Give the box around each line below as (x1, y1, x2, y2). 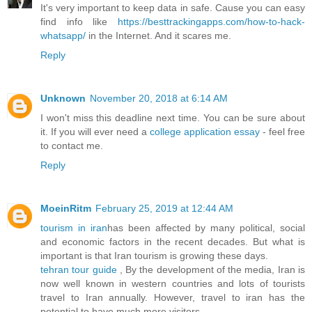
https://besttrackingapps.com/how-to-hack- (118, 16, 305, 28)
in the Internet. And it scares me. (86, 30, 231, 42)
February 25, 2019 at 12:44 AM (95, 203, 233, 214)
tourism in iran (40, 222, 107, 234)
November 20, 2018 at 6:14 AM (90, 93, 228, 104)
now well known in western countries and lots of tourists (40, 278, 305, 290)
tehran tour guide (40, 264, 120, 276)
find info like (40, 16, 118, 28)
